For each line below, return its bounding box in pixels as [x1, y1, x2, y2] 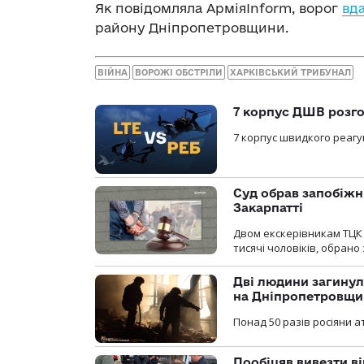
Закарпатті [233, 200, 303, 214]
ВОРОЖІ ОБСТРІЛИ [135, 67, 223, 78]
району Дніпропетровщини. [95, 19, 288, 35]
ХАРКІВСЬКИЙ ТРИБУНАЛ [230, 67, 351, 78]
